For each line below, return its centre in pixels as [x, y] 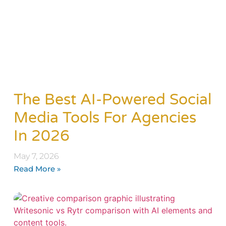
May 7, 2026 [36, 156]
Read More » [37, 168]
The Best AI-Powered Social [112, 99]
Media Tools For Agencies [105, 118]
